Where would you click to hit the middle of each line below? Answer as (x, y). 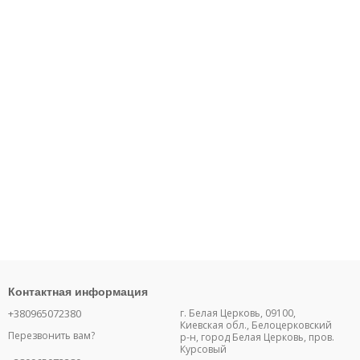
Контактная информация (78, 292)
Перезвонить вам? (51, 336)
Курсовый (203, 349)
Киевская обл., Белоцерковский (256, 325)
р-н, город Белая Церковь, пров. (257, 337)
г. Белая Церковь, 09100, (238, 313)
